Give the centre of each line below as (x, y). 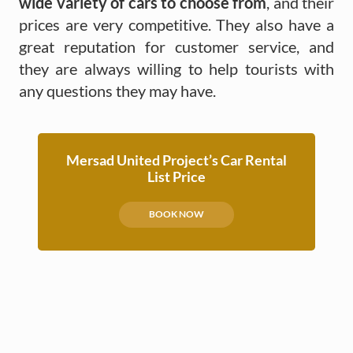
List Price (176, 176)
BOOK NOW (176, 214)
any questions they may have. (117, 90)
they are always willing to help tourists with (176, 68)
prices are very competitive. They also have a (176, 24)
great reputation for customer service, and (176, 46)
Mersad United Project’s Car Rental (176, 160)
